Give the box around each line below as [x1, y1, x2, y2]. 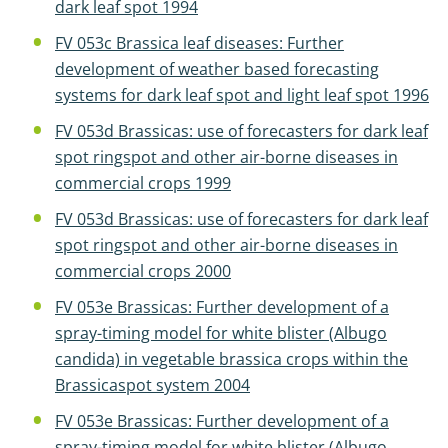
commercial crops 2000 [55, 260, 231, 282]
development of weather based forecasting [55, 58, 379, 80]
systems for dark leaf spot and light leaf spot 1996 [55, 84, 429, 106]
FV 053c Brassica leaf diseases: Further [55, 32, 344, 54]
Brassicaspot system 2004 [55, 374, 250, 396]
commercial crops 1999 [55, 172, 231, 194]
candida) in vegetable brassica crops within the [55, 348, 408, 370]
